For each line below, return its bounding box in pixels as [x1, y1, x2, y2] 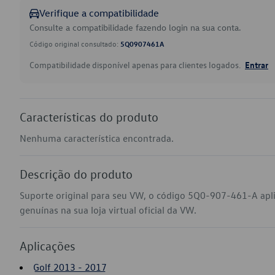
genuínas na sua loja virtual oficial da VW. [20, 204, 196, 216]
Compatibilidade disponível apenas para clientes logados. [29, 59, 242, 71]
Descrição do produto [20, 166, 133, 181]
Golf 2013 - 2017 [33, 261, 107, 273]
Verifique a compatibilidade [39, 7, 159, 19]
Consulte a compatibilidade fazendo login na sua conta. [29, 21, 241, 33]
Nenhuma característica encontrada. [20, 132, 174, 144]
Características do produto [20, 109, 158, 124]
